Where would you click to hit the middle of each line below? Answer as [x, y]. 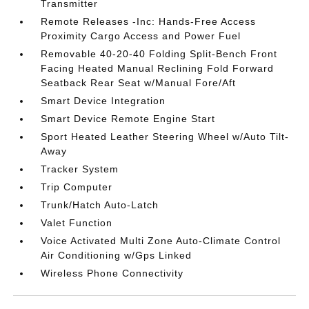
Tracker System [80, 169]
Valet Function [77, 223]
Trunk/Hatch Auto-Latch [100, 205]
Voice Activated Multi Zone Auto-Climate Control [161, 241]
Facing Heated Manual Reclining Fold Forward [158, 68]
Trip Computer [77, 187]
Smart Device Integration [103, 101]
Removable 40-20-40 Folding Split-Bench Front [159, 54]
